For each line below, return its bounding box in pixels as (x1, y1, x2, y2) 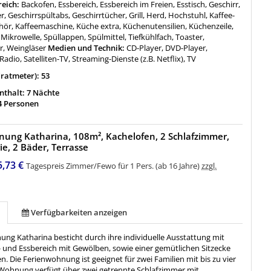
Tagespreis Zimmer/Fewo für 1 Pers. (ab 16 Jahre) (26, 160, 202, 172)
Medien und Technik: (46, 42, 127, 54)
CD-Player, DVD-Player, (126, 42, 208, 54)
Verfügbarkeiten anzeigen (31, 207, 128, 218)
